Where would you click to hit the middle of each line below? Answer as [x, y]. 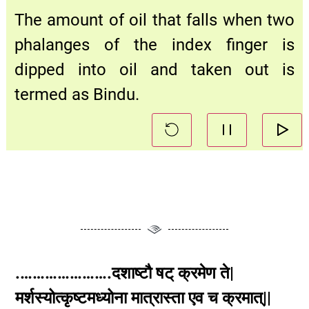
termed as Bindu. [77, 95]
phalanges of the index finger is [154, 45]
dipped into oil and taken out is [154, 70]
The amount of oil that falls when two [154, 20]
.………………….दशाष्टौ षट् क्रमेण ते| [124, 273]
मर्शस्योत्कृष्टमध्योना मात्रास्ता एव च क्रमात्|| [143, 298]
